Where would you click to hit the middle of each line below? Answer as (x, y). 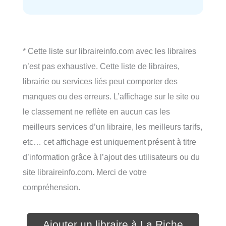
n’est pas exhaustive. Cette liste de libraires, (101, 66)
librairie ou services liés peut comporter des (100, 81)
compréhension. (51, 187)
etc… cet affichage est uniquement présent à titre (109, 142)
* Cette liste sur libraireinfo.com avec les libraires (109, 51)
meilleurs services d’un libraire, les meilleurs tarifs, (112, 126)
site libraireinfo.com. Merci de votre (85, 172)
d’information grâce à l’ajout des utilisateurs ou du (111, 157)
